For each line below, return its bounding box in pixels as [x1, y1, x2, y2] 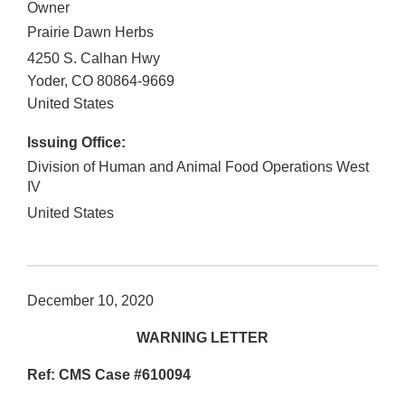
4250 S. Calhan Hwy [27, 51, 160, 67]
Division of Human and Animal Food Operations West [27, 159, 369, 175]
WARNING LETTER [137, 330, 268, 346]
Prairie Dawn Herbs [27, 24, 154, 41]
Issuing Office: [27, 135, 126, 151]
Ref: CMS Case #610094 [27, 367, 191, 383]
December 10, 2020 [27, 293, 154, 309]
